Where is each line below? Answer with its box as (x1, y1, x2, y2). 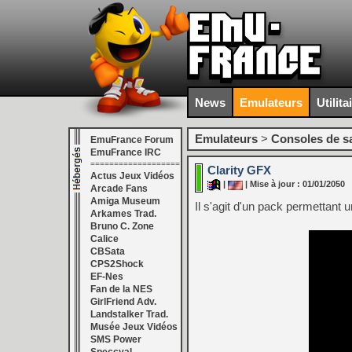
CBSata (90, 246, 125, 257)
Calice (90, 233, 119, 244)
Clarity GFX (207, 163, 271, 177)
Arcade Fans (90, 183, 148, 194)
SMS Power (90, 334, 141, 345)
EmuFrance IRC (90, 147, 161, 158)
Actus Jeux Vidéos (90, 170, 174, 181)
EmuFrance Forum (90, 134, 174, 145)
